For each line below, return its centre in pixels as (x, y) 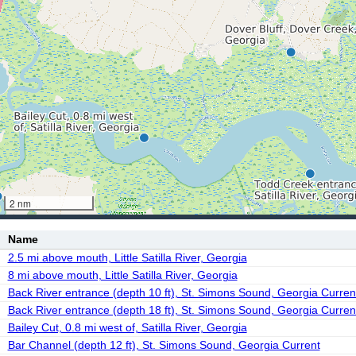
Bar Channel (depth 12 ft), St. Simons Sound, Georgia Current (164, 345)
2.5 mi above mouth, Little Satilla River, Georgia (127, 257)
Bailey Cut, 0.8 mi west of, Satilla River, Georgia (127, 327)
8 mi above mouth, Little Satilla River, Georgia (122, 275)
